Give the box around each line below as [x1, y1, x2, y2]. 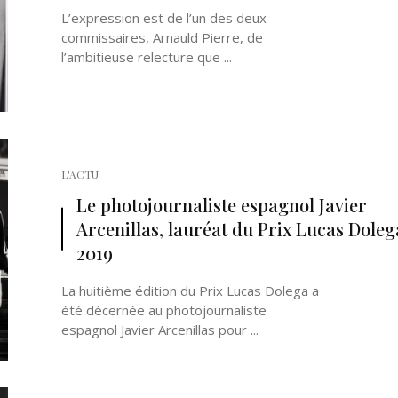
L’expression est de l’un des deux [61, 9, 267, 27]
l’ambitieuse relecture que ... [61, 48, 232, 66]
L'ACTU [61, 167, 99, 181]
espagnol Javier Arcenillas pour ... [61, 321, 259, 338]
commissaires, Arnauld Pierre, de [61, 28, 263, 46]
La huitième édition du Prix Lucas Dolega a [61, 282, 319, 299]
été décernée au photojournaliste [61, 301, 267, 319]
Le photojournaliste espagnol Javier [76, 193, 367, 217]
